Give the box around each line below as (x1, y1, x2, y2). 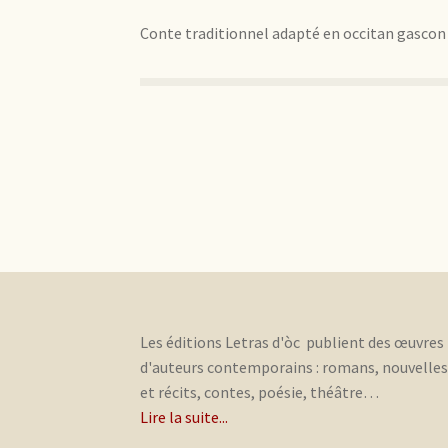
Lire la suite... (140, 407, 229, 428)
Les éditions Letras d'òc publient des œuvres (140, 332, 445, 353)
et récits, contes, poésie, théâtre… (140, 382, 380, 403)
